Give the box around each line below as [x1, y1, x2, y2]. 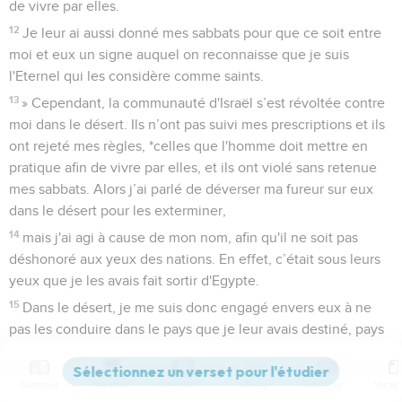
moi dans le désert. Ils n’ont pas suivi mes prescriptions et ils [9, 117, 385, 132]
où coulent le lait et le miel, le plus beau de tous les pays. [9, 343, 367, 358]
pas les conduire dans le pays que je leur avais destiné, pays [9, 321, 384, 336]
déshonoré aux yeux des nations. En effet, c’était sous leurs [9, 251, 380, 267]
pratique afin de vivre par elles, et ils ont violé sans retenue [9, 160, 377, 175]
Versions [93, 379, 129, 390]
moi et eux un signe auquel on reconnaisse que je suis [9, 47, 349, 62]
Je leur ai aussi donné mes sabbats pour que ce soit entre [22, 25, 382, 40]
